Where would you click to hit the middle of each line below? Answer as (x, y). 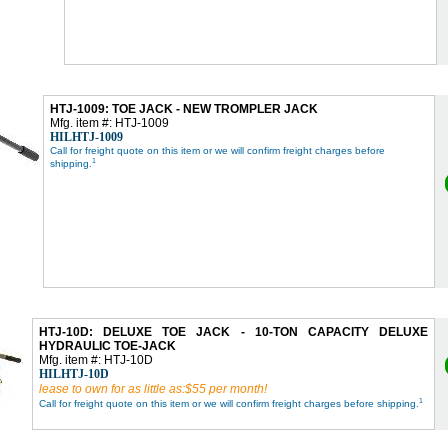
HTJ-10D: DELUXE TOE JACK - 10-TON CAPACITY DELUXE (233, 331)
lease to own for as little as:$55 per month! (153, 388)
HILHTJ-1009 (86, 136)
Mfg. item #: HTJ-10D (96, 359)
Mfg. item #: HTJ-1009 (109, 122)
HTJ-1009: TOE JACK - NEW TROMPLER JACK (184, 108)
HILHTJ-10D (74, 373)
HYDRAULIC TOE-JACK (107, 345)
